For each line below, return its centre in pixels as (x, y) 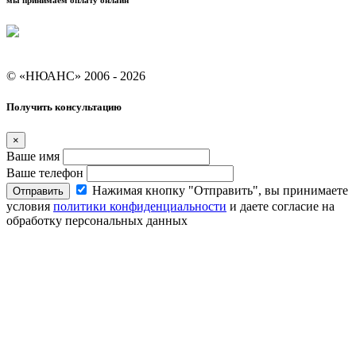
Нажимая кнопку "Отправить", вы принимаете (220, 190)
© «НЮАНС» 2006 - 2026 (76, 76)
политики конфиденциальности (140, 206)
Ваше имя (35, 156)
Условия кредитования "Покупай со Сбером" (129, 62)
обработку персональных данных (97, 220)
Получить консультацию (64, 107)
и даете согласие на (281, 206)
